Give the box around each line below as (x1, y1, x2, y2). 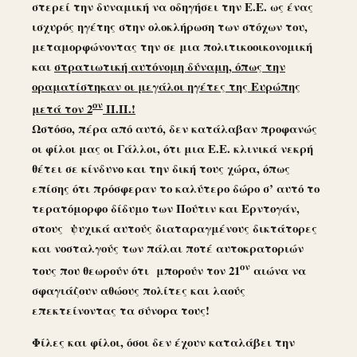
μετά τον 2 (32, 100, 92, 118)
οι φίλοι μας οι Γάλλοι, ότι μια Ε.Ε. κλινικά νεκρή (32, 139, 313, 158)
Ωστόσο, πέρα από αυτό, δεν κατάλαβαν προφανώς (32, 120, 317, 138)
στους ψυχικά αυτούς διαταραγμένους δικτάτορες (32, 219, 317, 237)
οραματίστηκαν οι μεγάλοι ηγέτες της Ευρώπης (32, 77, 300, 96)
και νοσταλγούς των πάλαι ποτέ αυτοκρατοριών (32, 239, 304, 257)
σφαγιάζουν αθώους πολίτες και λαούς (32, 280, 245, 299)
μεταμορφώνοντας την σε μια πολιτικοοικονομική (32, 37, 312, 56)
